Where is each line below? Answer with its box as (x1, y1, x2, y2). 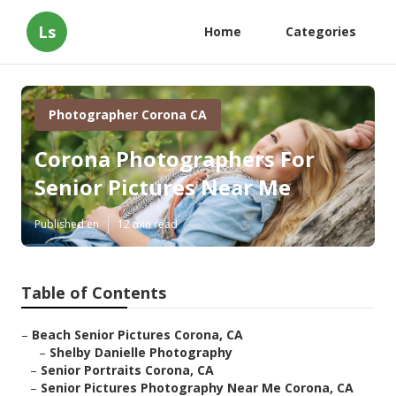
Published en (34, 217, 99, 232)
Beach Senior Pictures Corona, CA (32, 326, 243, 344)
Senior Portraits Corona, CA (41, 362, 214, 379)
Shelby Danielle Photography (49, 344, 232, 362)
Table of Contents (21, 282, 166, 304)
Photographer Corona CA (49, 106, 207, 123)
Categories (286, 23, 356, 40)
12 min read (118, 217, 178, 232)
